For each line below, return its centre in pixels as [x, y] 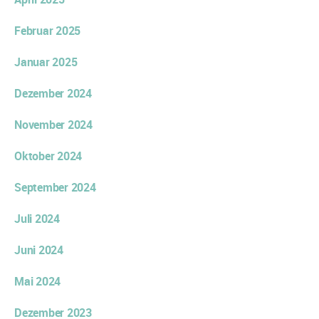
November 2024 [53, 124]
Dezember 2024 [53, 93]
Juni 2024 [39, 250]
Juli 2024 [37, 218]
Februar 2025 [48, 30]
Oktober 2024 [48, 156]
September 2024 [55, 187]
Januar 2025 [46, 62]
